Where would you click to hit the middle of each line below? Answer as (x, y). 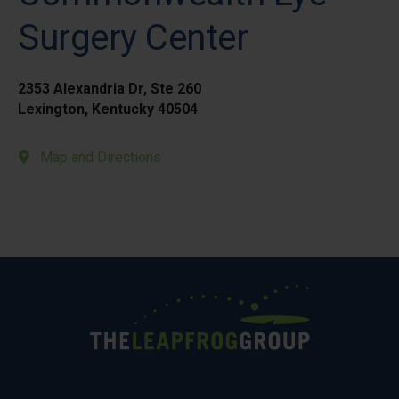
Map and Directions (101, 157)
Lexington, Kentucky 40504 (108, 109)
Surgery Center (133, 38)
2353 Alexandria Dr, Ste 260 (110, 89)
